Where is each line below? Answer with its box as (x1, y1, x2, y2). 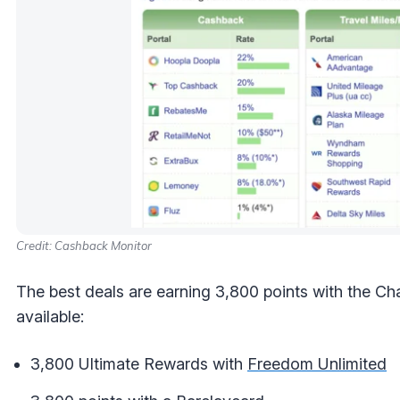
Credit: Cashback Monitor (16, 237, 152, 253)
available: (16, 306, 84, 326)
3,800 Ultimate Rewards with (30, 354, 247, 373)
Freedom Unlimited (247, 354, 387, 373)
